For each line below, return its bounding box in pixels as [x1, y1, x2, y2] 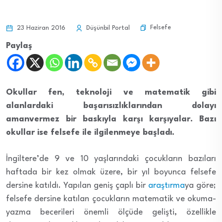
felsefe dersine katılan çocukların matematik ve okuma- [6, 194, 216, 203]
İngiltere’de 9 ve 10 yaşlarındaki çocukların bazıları [6, 154, 216, 163]
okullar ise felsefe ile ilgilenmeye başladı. [6, 128, 174, 137]
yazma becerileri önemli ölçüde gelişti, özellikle [6, 208, 216, 217]
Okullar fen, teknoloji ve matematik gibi [6, 88, 216, 97]
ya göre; [185, 181, 216, 190]
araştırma [148, 181, 185, 190]
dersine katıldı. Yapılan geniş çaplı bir [6, 181, 148, 190]
